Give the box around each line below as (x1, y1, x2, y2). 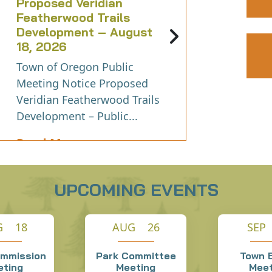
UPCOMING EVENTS (53, 179, 219, 201)
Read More (16, 135, 81, 152)
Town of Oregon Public (16, 59, 134, 75)
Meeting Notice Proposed (16, 76, 148, 91)
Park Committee (95, 250, 176, 262)
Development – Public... (16, 109, 138, 124)
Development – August (16, 24, 152, 40)
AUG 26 (112, 220, 160, 235)
